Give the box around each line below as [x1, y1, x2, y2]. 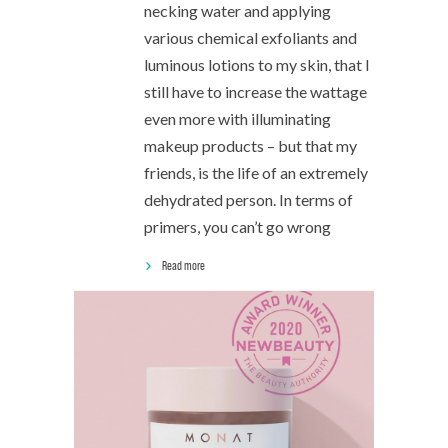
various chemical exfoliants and [144, 28, 357, 47]
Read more [162, 258, 205, 273]
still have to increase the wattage [144, 82, 367, 101]
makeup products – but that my [144, 136, 357, 155]
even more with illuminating [144, 109, 331, 128]
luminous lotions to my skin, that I [144, 55, 370, 74]
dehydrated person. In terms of [144, 190, 353, 209]
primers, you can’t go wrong [144, 217, 331, 236]
